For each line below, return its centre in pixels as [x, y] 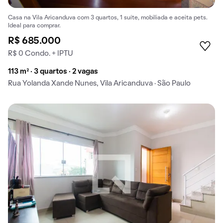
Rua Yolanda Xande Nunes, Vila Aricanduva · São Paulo [99, 84]
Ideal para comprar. [34, 26]
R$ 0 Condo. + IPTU [41, 54]
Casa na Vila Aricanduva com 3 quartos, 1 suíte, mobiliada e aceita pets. [108, 18]
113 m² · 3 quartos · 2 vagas [53, 72]
